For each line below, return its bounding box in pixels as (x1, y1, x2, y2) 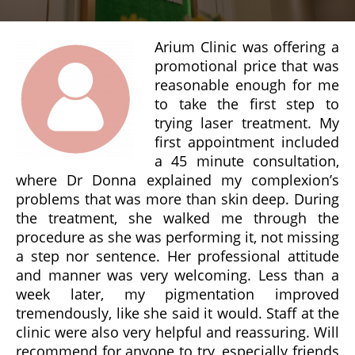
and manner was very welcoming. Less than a (16, 265, 339, 284)
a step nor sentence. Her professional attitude (16, 246, 339, 265)
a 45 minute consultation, (155, 151, 339, 170)
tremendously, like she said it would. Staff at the (16, 303, 339, 323)
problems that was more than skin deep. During (16, 189, 339, 208)
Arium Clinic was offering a (155, 36, 339, 56)
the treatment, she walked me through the (16, 208, 339, 227)
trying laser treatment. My (155, 113, 339, 132)
